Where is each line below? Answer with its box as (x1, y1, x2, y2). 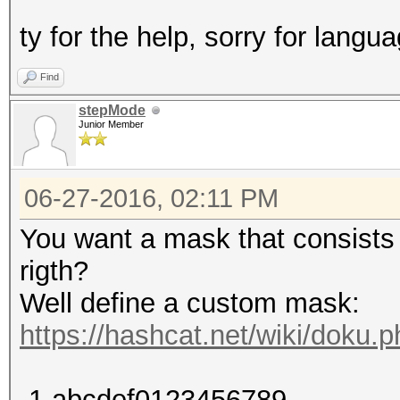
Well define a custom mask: (20, 287, 360, 319)
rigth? (20, 255, 88, 287)
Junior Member (79, 119, 144, 129)
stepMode (79, 103, 146, 118)
